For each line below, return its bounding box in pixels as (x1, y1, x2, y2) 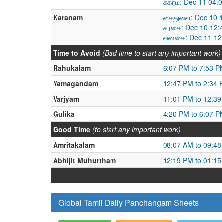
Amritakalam (53, 140, 95, 150)
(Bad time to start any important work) (102, 48, 221, 57)
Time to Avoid (53, 48, 100, 57)
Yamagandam (53, 78, 98, 88)
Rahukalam (53, 63, 91, 73)
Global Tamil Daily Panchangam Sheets (58, 197, 199, 208)
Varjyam (53, 94, 79, 104)
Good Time (53, 124, 90, 134)
